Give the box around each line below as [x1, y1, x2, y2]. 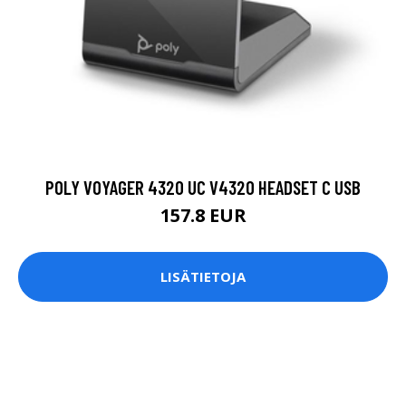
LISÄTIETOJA [160, 267, 246, 286]
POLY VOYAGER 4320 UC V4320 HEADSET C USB [45, 175, 361, 198]
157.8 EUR [159, 202, 246, 227]
